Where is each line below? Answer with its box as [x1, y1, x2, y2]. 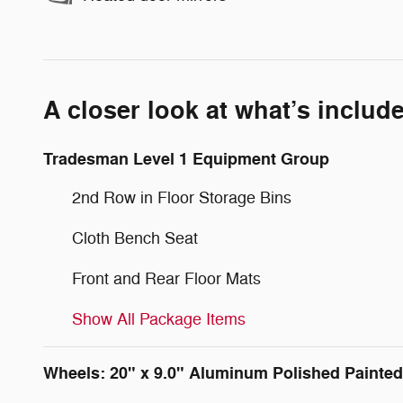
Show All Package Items [72, 309, 246, 329]
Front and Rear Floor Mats [72, 268, 261, 289]
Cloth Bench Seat [72, 228, 198, 248]
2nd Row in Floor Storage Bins [72, 187, 291, 208]
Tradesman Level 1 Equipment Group [43, 148, 329, 170]
